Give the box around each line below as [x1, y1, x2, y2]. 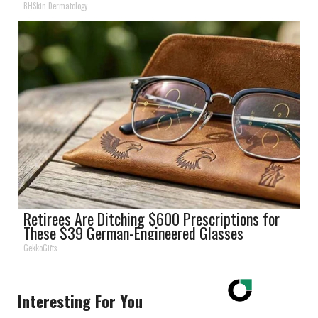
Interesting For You [17, 289, 143, 312]
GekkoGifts [23, 241, 58, 253]
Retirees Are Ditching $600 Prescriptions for [23, 207, 280, 230]
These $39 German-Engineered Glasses [23, 221, 244, 244]
